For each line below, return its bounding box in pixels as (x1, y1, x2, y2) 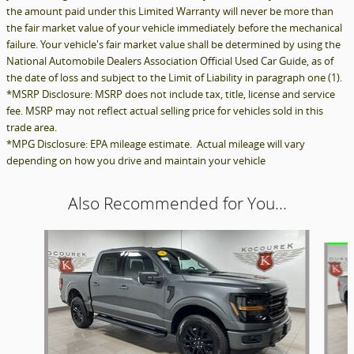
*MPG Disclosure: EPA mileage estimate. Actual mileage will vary (6, 137, 305, 152)
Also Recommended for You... (67, 194, 287, 214)
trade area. (6, 120, 57, 135)
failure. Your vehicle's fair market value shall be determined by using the (6, 37, 341, 52)
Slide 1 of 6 (6, 230, 64, 246)
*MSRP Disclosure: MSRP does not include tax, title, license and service (6, 87, 335, 102)
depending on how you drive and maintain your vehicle (6, 153, 265, 168)
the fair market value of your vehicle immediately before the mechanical (6, 21, 342, 36)
